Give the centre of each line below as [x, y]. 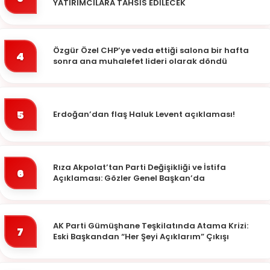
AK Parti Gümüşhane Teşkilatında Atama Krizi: [151, 226]
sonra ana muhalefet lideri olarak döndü [140, 61]
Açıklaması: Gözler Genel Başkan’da [129, 178]
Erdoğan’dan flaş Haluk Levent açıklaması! [144, 115]
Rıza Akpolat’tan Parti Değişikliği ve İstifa [140, 168]
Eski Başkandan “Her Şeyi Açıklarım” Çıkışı [141, 237]
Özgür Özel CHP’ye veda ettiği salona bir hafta [151, 51]
